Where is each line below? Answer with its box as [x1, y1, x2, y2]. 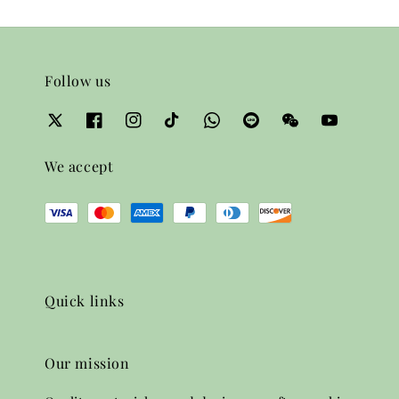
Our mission [45, 354, 130, 373]
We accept [45, 157, 114, 176]
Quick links [45, 291, 125, 311]
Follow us [45, 70, 111, 90]
